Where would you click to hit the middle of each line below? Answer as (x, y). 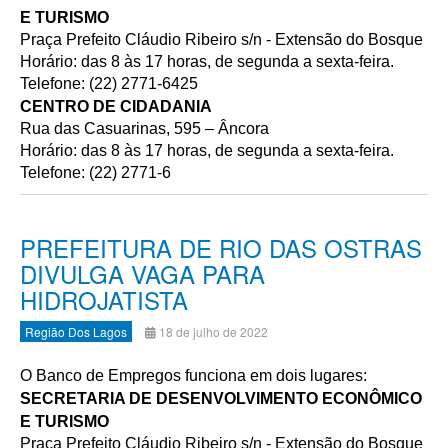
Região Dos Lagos (76, 331)
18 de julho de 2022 (213, 331)
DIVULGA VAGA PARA (142, 273)
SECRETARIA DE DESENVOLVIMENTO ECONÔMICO (221, 398)
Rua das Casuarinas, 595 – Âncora (144, 128)
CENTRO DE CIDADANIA (116, 106)
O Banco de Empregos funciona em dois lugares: (193, 375)
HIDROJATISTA (104, 299)
